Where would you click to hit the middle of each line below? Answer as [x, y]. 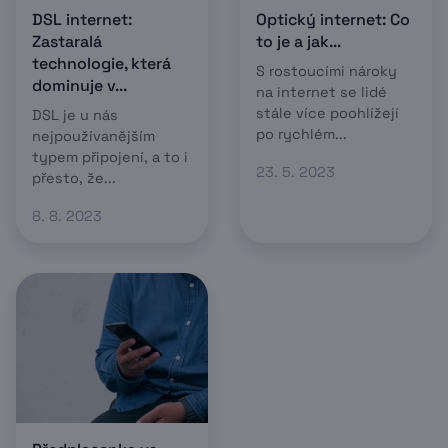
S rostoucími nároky [326, 71]
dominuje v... [79, 85]
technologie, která [101, 63]
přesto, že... [74, 178]
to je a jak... [298, 41]
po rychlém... [301, 134]
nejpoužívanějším [93, 136]
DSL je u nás [75, 115]
